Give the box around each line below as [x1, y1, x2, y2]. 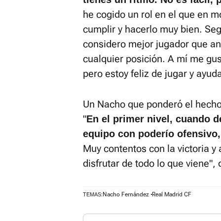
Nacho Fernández [103, 191, 149, 198]
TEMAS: [83, 191, 103, 197]
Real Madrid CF [152, 191, 191, 198]
